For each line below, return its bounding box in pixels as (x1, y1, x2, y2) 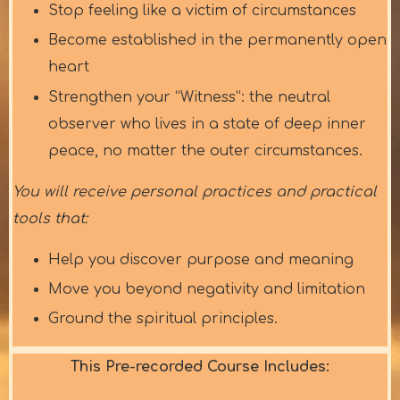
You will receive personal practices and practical (12, 183, 377, 200)
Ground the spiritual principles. (48, 310, 278, 327)
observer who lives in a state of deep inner (48, 115, 366, 132)
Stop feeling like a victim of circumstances (48, 3, 356, 20)
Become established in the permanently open (48, 32, 387, 49)
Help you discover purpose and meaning (48, 251, 354, 268)
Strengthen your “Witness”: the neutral (48, 88, 330, 105)
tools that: (12, 210, 87, 227)
